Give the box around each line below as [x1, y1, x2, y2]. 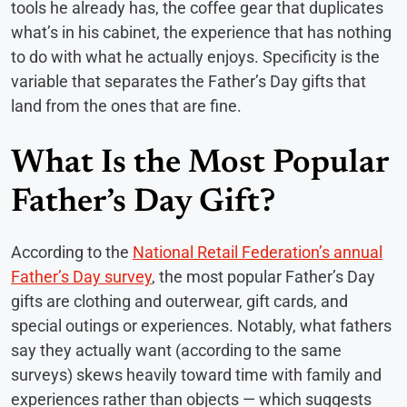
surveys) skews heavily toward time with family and [11, 365, 382, 385]
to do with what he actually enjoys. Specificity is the [11, 47, 380, 67]
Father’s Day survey [11, 267, 152, 287]
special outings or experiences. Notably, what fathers [11, 316, 392, 336]
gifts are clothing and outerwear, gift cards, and [11, 292, 348, 312]
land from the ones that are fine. [11, 96, 242, 116]
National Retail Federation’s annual [133, 243, 382, 263]
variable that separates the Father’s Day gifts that [11, 72, 366, 92]
